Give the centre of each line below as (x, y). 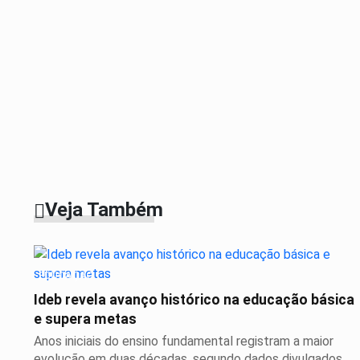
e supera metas (85, 319)
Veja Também (104, 209)
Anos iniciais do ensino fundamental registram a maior (184, 342)
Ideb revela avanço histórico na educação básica (194, 300)
